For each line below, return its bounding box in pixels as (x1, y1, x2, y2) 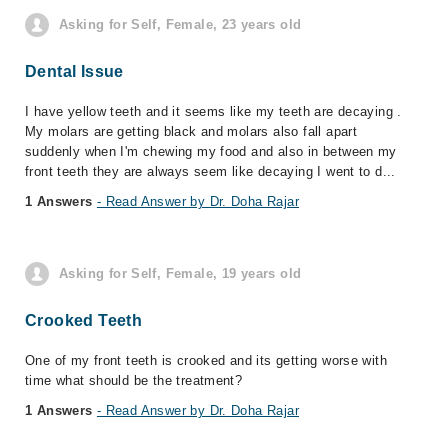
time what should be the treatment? (25, 373, 243, 388)
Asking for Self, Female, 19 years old (59, 266, 302, 281)
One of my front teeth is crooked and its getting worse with (25, 353, 388, 368)
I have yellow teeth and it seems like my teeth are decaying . (25, 104, 402, 119)
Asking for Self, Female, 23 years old (59, 17, 302, 32)
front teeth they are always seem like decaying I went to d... (25, 164, 396, 179)
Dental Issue (25, 63, 124, 80)
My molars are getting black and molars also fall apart (25, 124, 358, 139)
